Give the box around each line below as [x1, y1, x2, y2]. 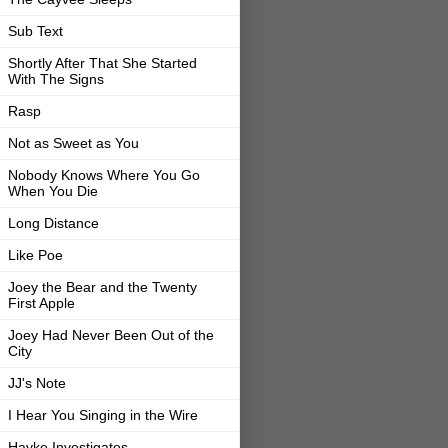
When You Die [8, 182, 98, 199]
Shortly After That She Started [8, 54, 197, 71]
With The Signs [8, 70, 104, 87]
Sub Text [8, 22, 63, 39]
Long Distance [8, 214, 99, 231]
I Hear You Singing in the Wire [8, 406, 198, 423]
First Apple [8, 294, 75, 311]
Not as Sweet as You [8, 134, 139, 151]
